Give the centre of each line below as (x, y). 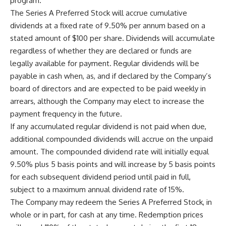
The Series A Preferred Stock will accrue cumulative (99, 13)
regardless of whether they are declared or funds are (101, 50)
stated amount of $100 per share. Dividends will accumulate (112, 38)
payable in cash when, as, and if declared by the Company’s (111, 76)
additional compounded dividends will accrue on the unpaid (111, 139)
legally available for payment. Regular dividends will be (105, 63)
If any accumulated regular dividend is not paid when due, (108, 126)
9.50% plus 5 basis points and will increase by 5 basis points (113, 164)
